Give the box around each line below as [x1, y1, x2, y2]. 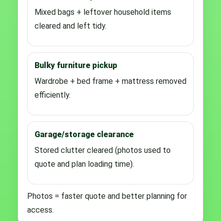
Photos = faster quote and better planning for [27, 191, 187, 201]
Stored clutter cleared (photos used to [35, 145, 171, 155]
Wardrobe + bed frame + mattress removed [35, 76, 186, 86]
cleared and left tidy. [35, 21, 107, 31]
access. [27, 205, 54, 215]
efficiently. [35, 90, 71, 100]
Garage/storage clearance [35, 129, 134, 139]
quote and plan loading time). [35, 159, 134, 169]
